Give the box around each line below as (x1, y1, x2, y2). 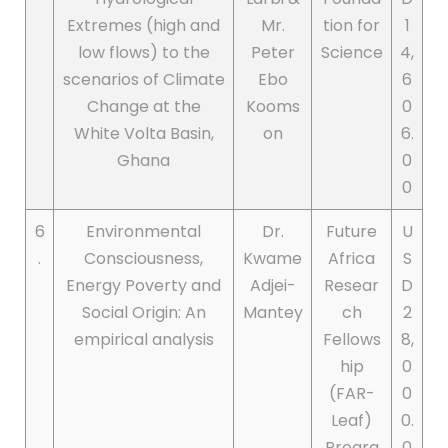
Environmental (86, 220, 201, 244)
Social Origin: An (81, 301, 206, 325)
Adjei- (249, 274, 296, 298)
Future (326, 220, 377, 244)
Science (320, 41, 383, 65)
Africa (328, 247, 375, 271)
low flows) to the (77, 41, 210, 65)
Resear (324, 274, 379, 298)
